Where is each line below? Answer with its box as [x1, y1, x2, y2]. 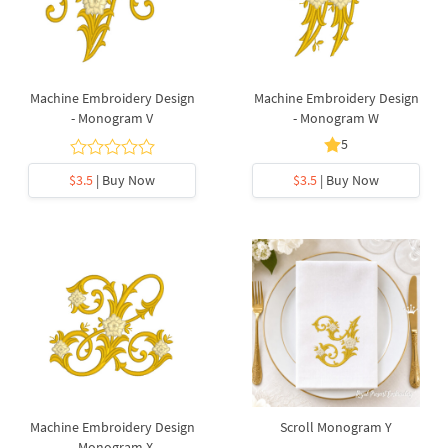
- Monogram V [71, 109, 153, 127]
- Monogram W [293, 109, 379, 127]
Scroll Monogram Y [280, 418, 392, 436]
